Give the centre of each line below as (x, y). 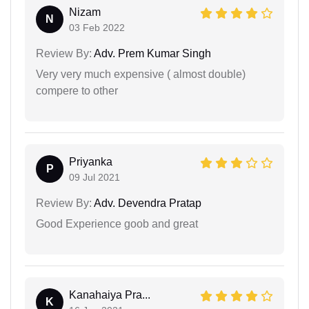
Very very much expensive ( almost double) (141, 74)
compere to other (77, 90)
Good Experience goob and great (117, 223)
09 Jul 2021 (94, 177)
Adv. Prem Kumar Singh (151, 53)
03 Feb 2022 (97, 27)
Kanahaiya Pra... (110, 295)
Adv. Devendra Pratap (147, 203)
